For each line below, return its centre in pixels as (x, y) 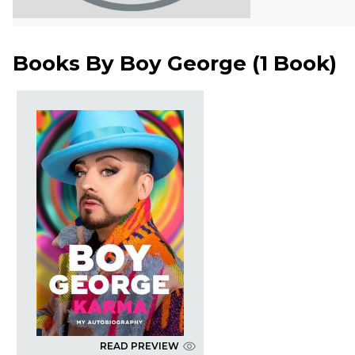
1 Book (295, 64)
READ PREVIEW (139, 346)
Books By (66, 64)
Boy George (183, 64)
